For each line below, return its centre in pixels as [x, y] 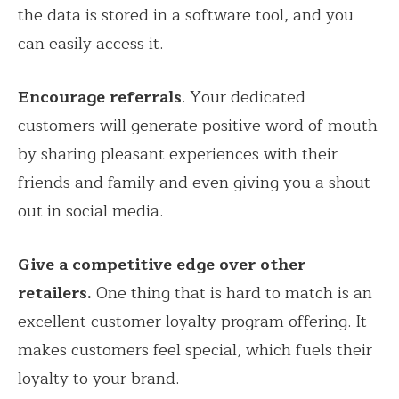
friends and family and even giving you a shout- [197, 182]
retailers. [55, 293]
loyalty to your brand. [98, 378]
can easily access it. [93, 43]
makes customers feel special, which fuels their [195, 350]
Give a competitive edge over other [162, 264]
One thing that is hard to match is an [232, 293]
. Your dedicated [244, 97]
